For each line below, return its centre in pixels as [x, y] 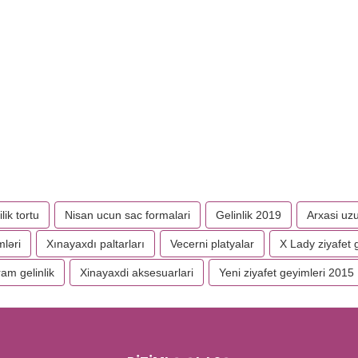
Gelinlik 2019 [249, 215]
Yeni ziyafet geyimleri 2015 [286, 272]
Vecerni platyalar [212, 244]
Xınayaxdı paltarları [95, 244]
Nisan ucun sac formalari [127, 215]
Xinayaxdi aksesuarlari [137, 272]
